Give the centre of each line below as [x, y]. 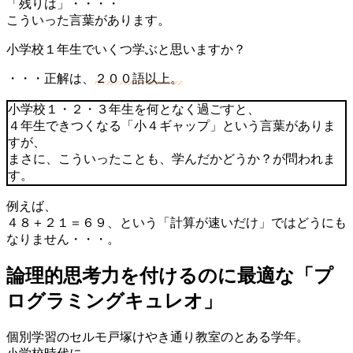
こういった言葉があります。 [88, 20]
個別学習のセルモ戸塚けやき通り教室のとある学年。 [158, 337]
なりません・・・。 [63, 239]
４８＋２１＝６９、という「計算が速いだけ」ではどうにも [176, 222]
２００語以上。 [139, 78]
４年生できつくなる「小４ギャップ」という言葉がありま [172, 125]
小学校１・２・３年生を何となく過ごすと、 [134, 109]
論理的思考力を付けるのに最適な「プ [170, 276]
